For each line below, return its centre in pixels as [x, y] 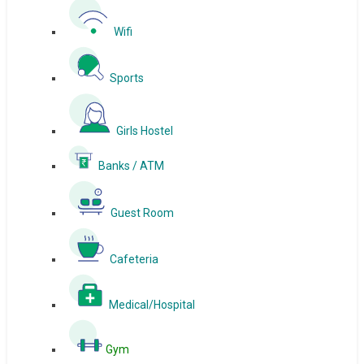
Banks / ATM [131, 166]
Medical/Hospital [155, 305]
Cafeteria [131, 260]
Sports [124, 78]
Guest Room [155, 213]
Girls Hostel [160, 131]
